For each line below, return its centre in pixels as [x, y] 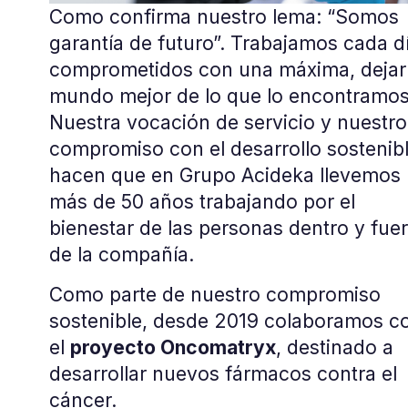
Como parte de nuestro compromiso [214, 294]
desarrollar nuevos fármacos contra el [223, 373]
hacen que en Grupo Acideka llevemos [224, 176]
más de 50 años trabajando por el [202, 202]
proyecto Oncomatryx [173, 347]
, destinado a [334, 347]
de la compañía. [121, 255]
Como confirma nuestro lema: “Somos [224, 17]
